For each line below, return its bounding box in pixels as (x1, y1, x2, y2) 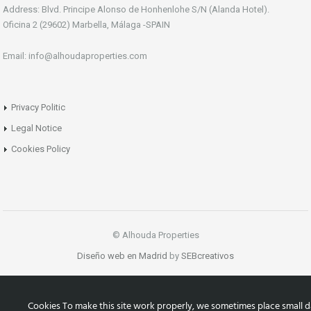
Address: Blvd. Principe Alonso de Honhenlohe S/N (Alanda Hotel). (3, 4, 269, 15)
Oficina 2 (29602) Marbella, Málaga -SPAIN (3, 19, 170, 31)
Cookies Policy (11, 144, 70, 155)
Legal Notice (11, 123, 62, 134)
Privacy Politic (11, 102, 65, 113)
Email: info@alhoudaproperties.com (3, 51, 147, 62)
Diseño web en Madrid (77, 251, 167, 262)
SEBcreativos (181, 251, 234, 262)
